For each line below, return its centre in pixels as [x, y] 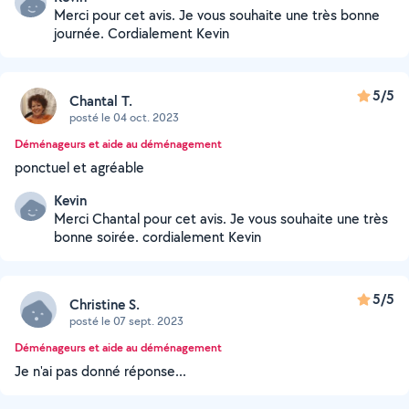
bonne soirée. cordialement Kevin [157, 237]
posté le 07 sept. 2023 [126, 320]
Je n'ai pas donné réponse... [100, 371]
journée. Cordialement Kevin [142, 33]
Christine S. [105, 304]
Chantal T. [101, 100]
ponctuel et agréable [79, 168]
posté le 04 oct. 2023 [124, 117]
